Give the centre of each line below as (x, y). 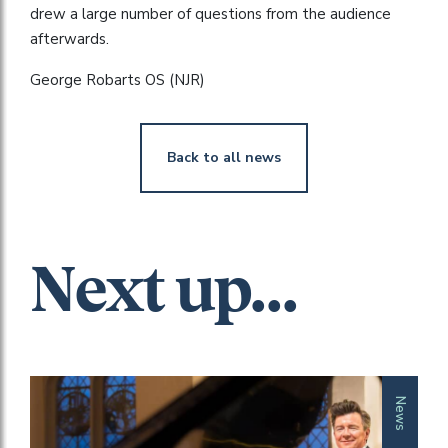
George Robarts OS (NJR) (117, 79)
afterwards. (69, 38)
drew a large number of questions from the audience (210, 13)
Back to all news (224, 157)
